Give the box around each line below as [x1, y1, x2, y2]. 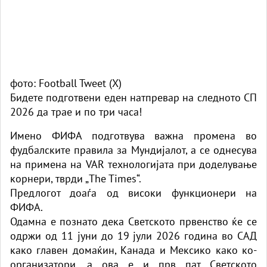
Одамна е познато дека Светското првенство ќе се [10, 214, 257, 228]
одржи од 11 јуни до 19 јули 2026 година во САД [10, 228, 257, 243]
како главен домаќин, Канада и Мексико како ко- [10, 243, 257, 257]
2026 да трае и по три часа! [10, 104, 142, 119]
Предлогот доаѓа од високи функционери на [10, 185, 257, 200]
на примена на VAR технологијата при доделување [10, 157, 257, 171]
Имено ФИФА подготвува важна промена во [10, 128, 257, 142]
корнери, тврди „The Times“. [10, 171, 141, 185]
